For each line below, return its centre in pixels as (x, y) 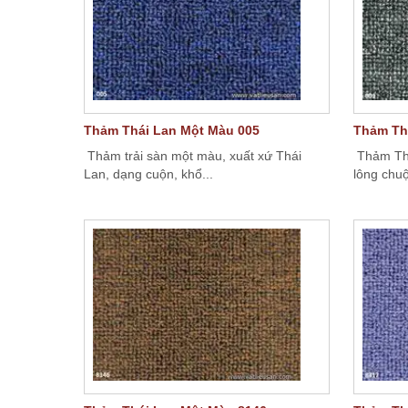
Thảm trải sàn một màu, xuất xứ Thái (193, 156)
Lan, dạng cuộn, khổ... (148, 174)
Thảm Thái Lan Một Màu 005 (172, 130)
